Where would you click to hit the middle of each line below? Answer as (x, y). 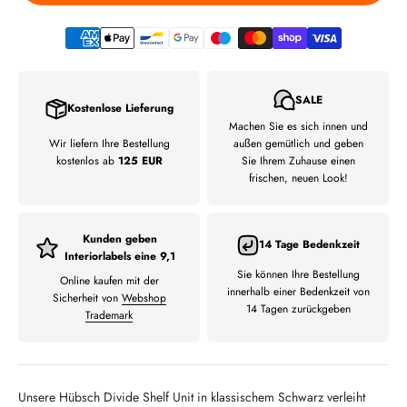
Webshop (144, 298)
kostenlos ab (87, 161)
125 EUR (140, 161)
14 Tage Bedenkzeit (309, 244)
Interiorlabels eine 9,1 (120, 256)
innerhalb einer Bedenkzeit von (298, 292)
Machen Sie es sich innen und (298, 126)
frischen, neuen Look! (298, 178)
